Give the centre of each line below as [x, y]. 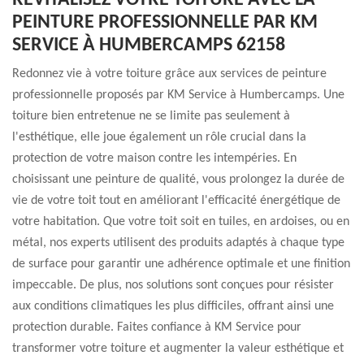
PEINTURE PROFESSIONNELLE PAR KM [165, 23]
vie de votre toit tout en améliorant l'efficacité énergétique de [176, 201]
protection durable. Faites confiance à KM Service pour [157, 327]
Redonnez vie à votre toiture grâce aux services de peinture [169, 74]
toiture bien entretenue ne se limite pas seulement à [151, 116]
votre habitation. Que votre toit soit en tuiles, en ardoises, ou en [181, 222]
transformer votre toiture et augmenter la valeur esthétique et [178, 349]
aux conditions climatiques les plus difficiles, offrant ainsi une [173, 306]
